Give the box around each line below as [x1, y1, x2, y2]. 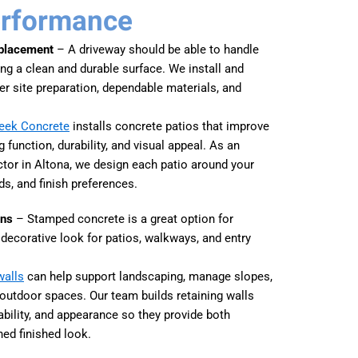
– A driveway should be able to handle [54, 42, 259, 57]
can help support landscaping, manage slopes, [24, 268, 272, 284]
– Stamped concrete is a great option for [13, 211, 233, 226]
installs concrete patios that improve [70, 118, 269, 133]
